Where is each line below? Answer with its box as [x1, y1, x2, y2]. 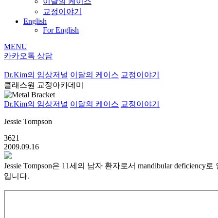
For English [43, 25, 79, 34]
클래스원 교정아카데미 [4, 80, 84, 89]
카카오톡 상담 [4, 51, 53, 60]
